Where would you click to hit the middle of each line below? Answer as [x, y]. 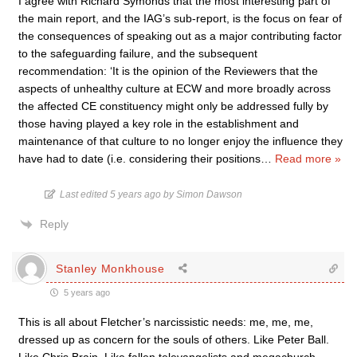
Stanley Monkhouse [110, 268]
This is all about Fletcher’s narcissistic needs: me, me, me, [166, 322]
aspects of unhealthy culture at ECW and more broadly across [175, 88]
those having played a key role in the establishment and [159, 124]
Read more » [308, 159]
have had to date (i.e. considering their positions [139, 159]
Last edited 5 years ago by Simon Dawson [151, 194]
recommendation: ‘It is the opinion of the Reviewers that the [168, 71]
